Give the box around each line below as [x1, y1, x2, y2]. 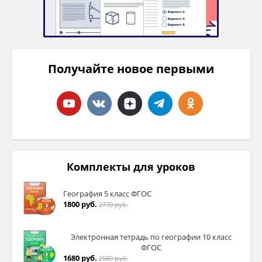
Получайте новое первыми [48, 60, 214, 77]
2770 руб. [99, 199, 128, 209]
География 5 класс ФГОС [63, 188, 151, 199]
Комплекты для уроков [67, 160, 195, 174]
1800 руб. [63, 198, 97, 209]
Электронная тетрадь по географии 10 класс [70, 231, 232, 242]
